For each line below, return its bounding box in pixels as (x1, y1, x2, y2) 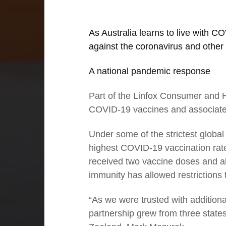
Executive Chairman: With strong (62, 149, 204, 160)
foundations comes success (62, 161, 184, 172)
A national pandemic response (89, 66, 210, 77)
